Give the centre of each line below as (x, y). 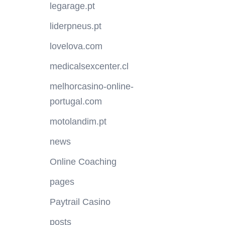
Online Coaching (83, 162)
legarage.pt (72, 6)
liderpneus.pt (75, 26)
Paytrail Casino (80, 202)
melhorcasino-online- (91, 87)
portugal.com (76, 102)
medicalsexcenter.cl (89, 67)
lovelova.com (76, 46)
